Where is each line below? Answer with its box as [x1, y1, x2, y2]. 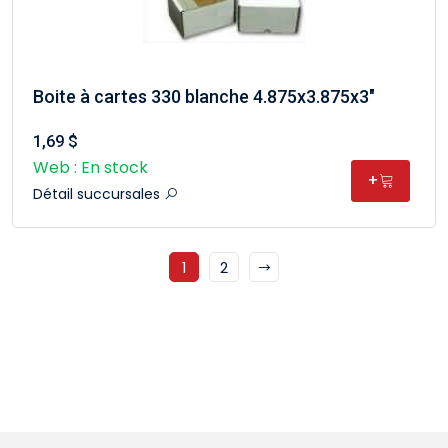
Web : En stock [33, 156, 148, 179]
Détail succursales [33, 184, 164, 204]
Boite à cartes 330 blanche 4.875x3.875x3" [33, 86, 375, 107]
